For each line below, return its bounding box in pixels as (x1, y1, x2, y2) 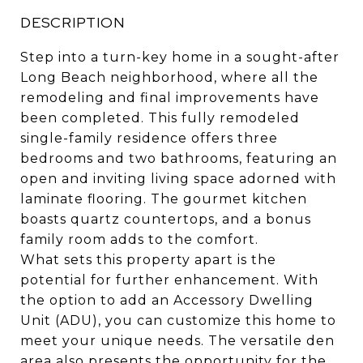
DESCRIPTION (20, 13, 125, 32)
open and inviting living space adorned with (20, 171, 336, 186)
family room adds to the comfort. (20, 232, 258, 247)
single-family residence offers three (20, 130, 278, 146)
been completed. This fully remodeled (20, 110, 300, 126)
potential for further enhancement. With (20, 272, 318, 288)
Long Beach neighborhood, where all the (20, 70, 318, 85)
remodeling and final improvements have (20, 90, 319, 105)
